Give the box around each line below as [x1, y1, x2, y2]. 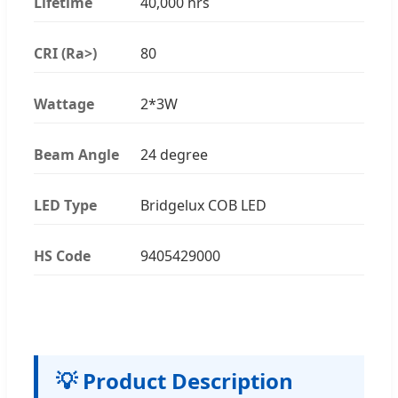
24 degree [140, 144, 208, 164]
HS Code [34, 245, 91, 266]
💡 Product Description [56, 365, 293, 395]
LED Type [34, 195, 97, 215]
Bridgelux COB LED [140, 195, 267, 215]
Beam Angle [34, 144, 119, 164]
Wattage [34, 93, 94, 114]
